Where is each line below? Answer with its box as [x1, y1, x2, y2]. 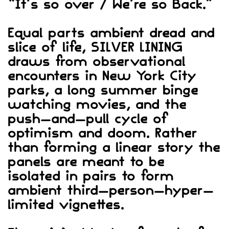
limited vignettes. [8, 199, 124, 212]
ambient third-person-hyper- [8, 185, 214, 197]
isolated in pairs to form [8, 170, 174, 183]
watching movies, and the [8, 99, 187, 111]
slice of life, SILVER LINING [8, 41, 182, 54]
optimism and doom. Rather [8, 127, 197, 140]
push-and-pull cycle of [8, 113, 169, 126]
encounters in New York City [8, 70, 196, 83]
